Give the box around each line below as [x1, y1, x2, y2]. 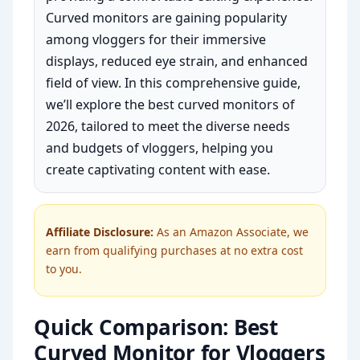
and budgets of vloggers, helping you [46, 139, 274, 157]
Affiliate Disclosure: [46, 224, 154, 240]
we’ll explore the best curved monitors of [46, 96, 296, 114]
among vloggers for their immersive [46, 31, 267, 49]
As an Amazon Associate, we [153, 224, 309, 240]
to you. [46, 261, 83, 277]
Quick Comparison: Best [34, 313, 278, 342]
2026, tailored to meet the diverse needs [46, 117, 291, 136]
